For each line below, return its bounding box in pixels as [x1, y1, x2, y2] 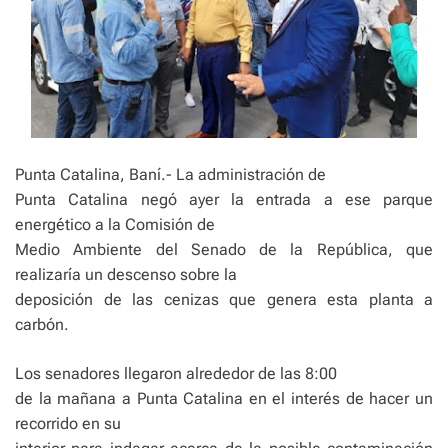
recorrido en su [15, 413, 121, 433]
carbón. [15, 314, 69, 334]
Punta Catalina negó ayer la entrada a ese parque [15, 189, 433, 209]
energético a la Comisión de [15, 214, 215, 234]
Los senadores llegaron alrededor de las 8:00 [15, 363, 337, 383]
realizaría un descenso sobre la [15, 264, 237, 284]
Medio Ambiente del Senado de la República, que [15, 239, 433, 259]
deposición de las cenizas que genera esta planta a [15, 289, 433, 309]
